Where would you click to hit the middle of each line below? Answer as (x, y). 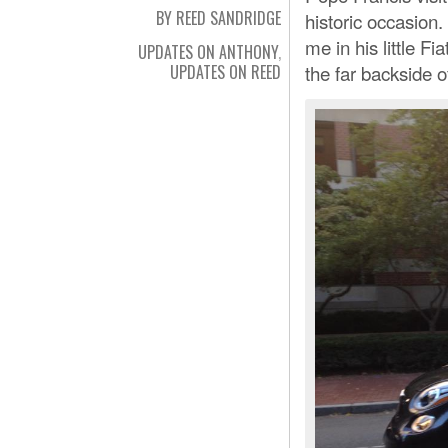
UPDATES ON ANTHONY (208, 52)
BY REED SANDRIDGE (218, 18)
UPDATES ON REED (225, 72)
